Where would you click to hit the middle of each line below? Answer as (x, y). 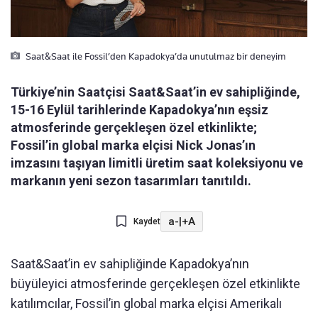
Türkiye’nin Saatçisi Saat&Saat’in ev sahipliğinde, (155, 92)
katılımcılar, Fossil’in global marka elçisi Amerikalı (146, 304)
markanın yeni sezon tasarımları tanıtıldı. (131, 181)
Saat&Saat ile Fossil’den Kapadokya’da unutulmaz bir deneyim (155, 56)
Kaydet (147, 222)
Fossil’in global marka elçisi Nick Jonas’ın (133, 146)
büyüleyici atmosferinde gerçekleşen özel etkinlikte (155, 284)
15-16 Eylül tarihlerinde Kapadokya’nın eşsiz (139, 110)
